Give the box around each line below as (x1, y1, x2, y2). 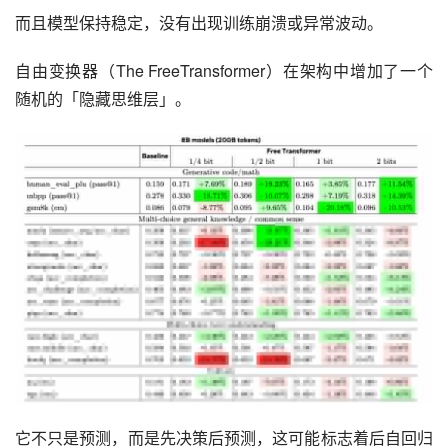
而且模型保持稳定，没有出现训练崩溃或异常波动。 (15, 10, 383, 34)
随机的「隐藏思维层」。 (15, 86, 191, 110)
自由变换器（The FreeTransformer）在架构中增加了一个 (15, 58, 433, 82)
